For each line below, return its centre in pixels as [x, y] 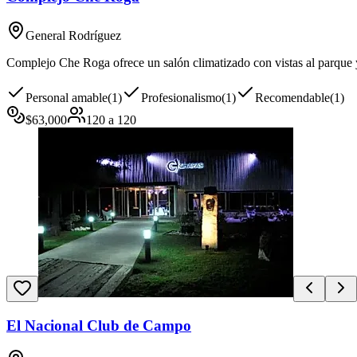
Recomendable [292, 98]
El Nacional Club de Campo [99, 325]
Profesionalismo [181, 98]
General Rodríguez [73, 36]
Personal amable [67, 98]
